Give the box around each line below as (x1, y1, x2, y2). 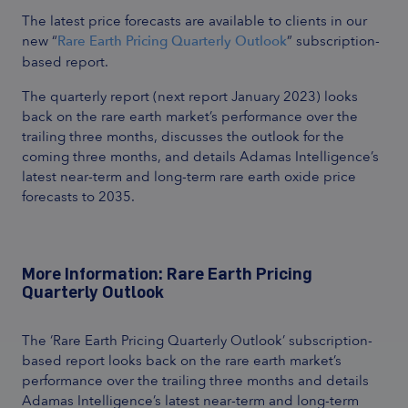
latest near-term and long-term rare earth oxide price (22, 165, 356, 187)
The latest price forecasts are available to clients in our (22, 9, 367, 31)
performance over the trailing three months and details (22, 369, 369, 391)
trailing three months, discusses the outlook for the (22, 125, 344, 147)
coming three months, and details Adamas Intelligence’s (22, 145, 379, 167)
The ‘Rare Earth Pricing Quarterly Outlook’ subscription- (22, 329, 372, 351)
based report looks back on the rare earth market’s (22, 349, 342, 371)
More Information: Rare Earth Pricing (22, 262, 312, 283)
